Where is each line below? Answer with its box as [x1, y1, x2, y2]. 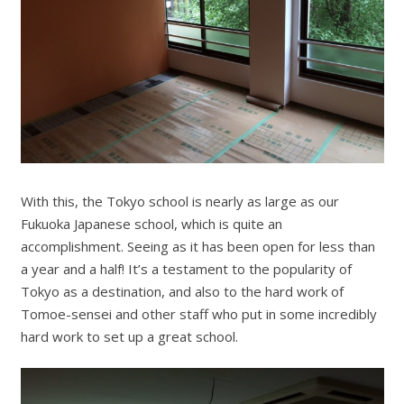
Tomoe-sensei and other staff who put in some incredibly [20, 304, 377, 323]
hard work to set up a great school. [20, 326, 238, 345]
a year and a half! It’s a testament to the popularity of [20, 259, 352, 278]
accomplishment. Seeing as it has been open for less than [20, 236, 375, 255]
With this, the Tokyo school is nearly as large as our [20, 191, 339, 210]
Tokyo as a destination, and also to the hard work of [20, 281, 344, 300]
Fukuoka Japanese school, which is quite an [20, 214, 282, 233]
